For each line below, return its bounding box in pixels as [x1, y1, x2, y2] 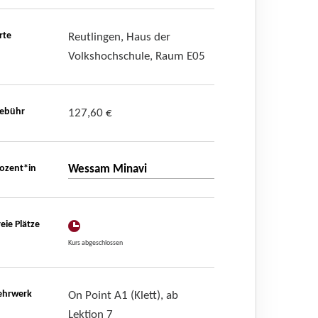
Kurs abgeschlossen [67, 239, 123, 246]
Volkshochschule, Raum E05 [67, 50, 205, 62]
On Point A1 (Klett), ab [67, 289, 178, 302]
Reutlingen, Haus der [67, 31, 170, 43]
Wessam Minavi [67, 163, 147, 175]
